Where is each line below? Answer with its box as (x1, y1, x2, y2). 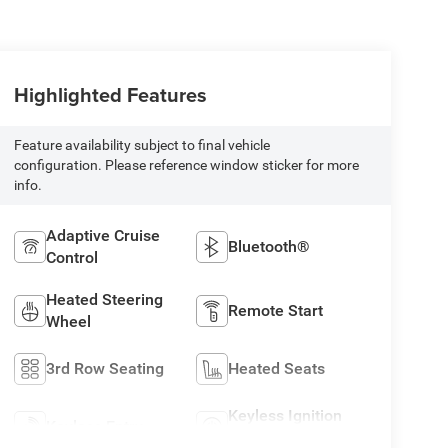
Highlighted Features (13, 79, 207, 109)
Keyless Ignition (228, 406, 343, 426)
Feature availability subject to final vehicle (13, 137, 270, 154)
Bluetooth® (228, 237, 311, 257)
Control (45, 248, 98, 268)
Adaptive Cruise (45, 226, 160, 246)
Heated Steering (45, 290, 163, 310)
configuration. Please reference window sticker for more (13, 157, 359, 174)
